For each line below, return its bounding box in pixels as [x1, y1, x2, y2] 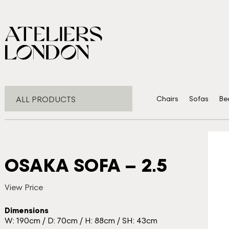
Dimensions [4, 205, 49, 216]
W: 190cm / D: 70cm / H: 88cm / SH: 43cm [4, 215, 157, 226]
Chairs [156, 94, 178, 104]
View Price [4, 181, 43, 193]
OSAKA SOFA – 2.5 [4, 153, 167, 178]
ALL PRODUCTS [15, 94, 76, 105]
